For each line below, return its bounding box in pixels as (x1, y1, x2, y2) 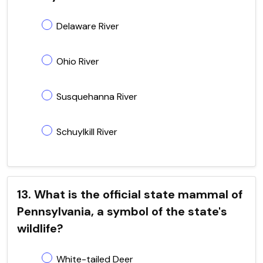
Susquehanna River (56, 90, 137, 103)
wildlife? (17, 220, 63, 236)
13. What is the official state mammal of (17, 186, 242, 202)
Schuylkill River (56, 125, 117, 138)
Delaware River (56, 19, 119, 32)
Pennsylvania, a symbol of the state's (17, 203, 227, 219)
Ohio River (56, 55, 99, 68)
